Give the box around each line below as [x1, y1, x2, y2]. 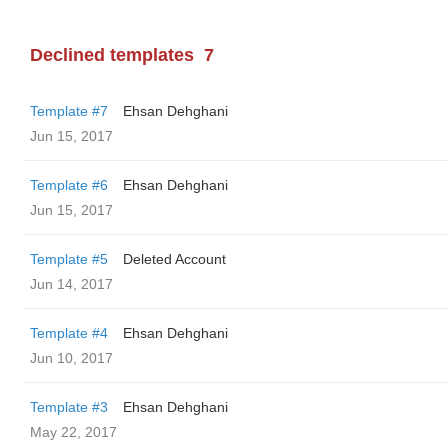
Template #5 [30, 251, 108, 267]
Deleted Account [123, 251, 226, 267]
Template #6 [30, 177, 108, 193]
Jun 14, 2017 [30, 276, 113, 292]
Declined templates [30, 45, 194, 65]
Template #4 [30, 325, 108, 341]
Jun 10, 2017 [30, 350, 113, 366]
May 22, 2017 [30, 424, 117, 440]
